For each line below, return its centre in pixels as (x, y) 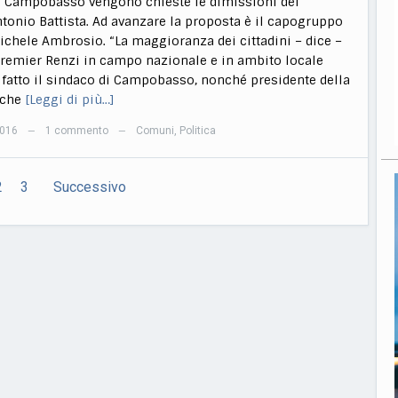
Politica (198, 131)
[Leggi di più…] (70, 100)
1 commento (77, 131)
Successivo (89, 187)
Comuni (155, 131)
